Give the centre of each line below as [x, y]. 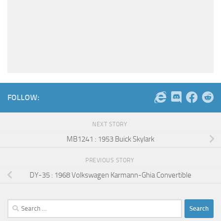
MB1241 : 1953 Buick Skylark [110, 139]
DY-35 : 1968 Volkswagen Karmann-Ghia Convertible [110, 175]
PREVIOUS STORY [110, 160]
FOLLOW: [23, 97]
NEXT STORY [110, 124]
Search [17, 204]
